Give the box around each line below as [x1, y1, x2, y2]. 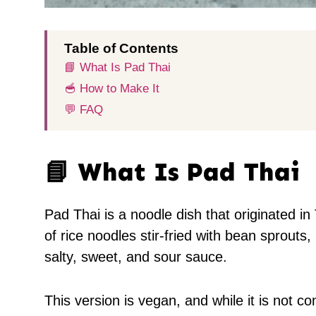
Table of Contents [64, 41, 178, 56]
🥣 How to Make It [64, 82, 159, 96]
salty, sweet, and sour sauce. [44, 249, 227, 265]
